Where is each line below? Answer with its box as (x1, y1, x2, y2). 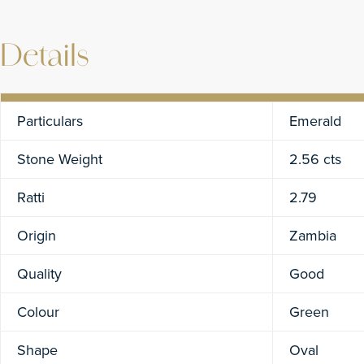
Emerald (289, 110, 341, 132)
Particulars (17, 110, 83, 132)
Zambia (289, 225, 336, 246)
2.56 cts (289, 149, 341, 170)
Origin (17, 225, 56, 246)
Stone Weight (17, 149, 102, 170)
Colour (17, 301, 59, 323)
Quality (17, 263, 62, 284)
